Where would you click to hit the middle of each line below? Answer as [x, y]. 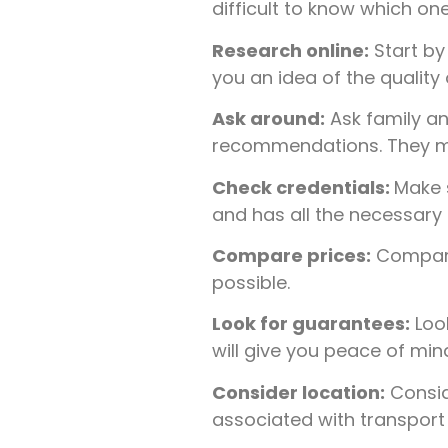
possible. [251, 282]
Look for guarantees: [311, 324]
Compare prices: [291, 255]
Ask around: [268, 119]
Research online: [290, 50]
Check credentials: [303, 187]
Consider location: [298, 392]
